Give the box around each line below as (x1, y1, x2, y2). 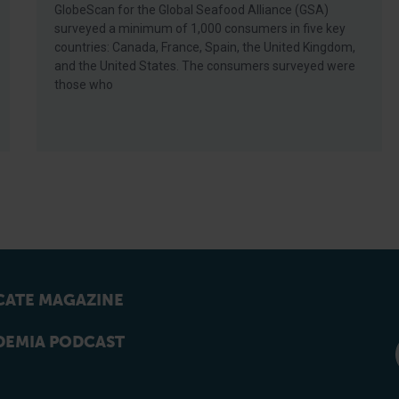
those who (54, 77, 114, 92)
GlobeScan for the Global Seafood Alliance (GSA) (54, 3, 330, 17)
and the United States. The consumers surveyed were (54, 59, 356, 73)
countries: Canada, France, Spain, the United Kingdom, (54, 40, 356, 54)
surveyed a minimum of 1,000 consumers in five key (54, 21, 346, 36)
